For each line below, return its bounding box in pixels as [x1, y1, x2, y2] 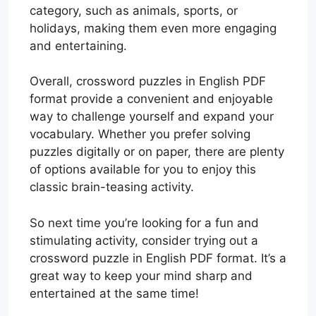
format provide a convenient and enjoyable [30, 92, 273, 107]
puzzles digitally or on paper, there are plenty [30, 145, 284, 159]
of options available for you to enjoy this [30, 162, 256, 177]
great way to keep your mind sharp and [30, 268, 253, 283]
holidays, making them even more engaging [30, 20, 276, 35]
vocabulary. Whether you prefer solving [30, 127, 250, 142]
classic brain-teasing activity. [30, 180, 194, 195]
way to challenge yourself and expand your [30, 109, 274, 124]
